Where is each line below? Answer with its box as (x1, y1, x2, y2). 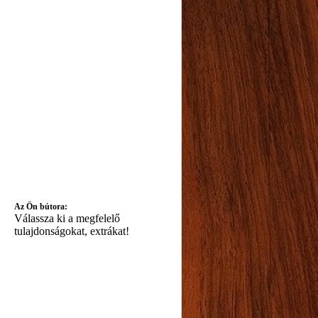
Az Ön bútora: (13, 202, 67, 212)
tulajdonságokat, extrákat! (13, 225, 129, 237)
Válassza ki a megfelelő (13, 212, 120, 224)
